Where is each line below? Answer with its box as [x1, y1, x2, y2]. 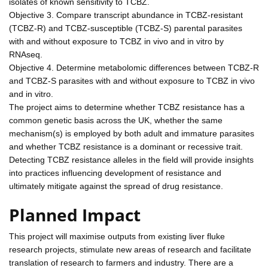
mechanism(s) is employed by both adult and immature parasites [9, 128, 254, 138]
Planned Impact [9, 203, 141, 226]
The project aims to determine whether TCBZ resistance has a [9, 102, 245, 112]
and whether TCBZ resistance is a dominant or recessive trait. [9, 141, 243, 151]
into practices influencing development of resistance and [9, 167, 221, 178]
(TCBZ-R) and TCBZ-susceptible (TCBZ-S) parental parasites [9, 23, 242, 33]
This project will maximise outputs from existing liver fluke [9, 231, 225, 241]
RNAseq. [9, 49, 42, 59]
